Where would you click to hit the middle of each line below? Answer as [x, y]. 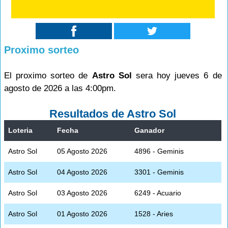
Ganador [149, 130]
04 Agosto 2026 [82, 172]
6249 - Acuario [158, 193]
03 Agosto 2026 [82, 193]
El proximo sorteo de [48, 75]
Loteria [20, 130]
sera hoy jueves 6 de [177, 75]
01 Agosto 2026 [82, 213]
